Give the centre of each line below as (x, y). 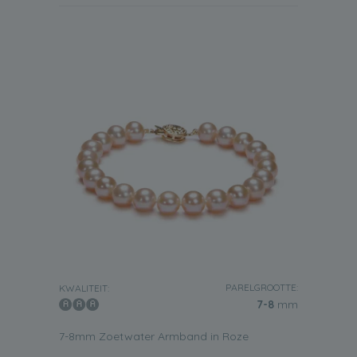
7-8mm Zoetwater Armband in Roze (154, 336)
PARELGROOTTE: (262, 287)
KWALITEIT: (84, 288)
